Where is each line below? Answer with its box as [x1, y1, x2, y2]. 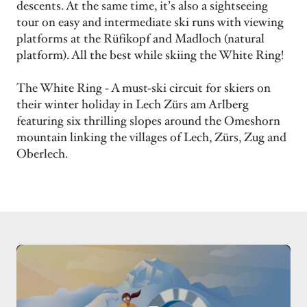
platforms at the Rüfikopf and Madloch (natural [16, 31, 265, 47]
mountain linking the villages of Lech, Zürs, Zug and [16, 130, 286, 146]
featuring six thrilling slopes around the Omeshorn [16, 113, 280, 130]
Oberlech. [16, 146, 68, 162]
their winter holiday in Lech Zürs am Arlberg [16, 97, 249, 113]
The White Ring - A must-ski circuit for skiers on [16, 80, 271, 97]
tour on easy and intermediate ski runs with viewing [16, 14, 284, 31]
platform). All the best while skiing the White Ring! [16, 47, 284, 64]
